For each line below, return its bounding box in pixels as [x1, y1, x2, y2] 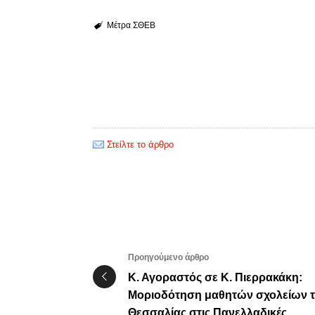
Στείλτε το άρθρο [107, 139, 174, 150]
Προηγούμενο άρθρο [128, 252, 209, 262]
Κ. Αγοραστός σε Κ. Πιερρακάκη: [128, 271, 302, 283]
